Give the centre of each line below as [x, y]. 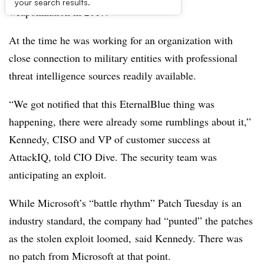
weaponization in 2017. [60, 12]
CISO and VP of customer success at [131, 139]
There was [221, 238]
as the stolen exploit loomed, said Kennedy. [104, 238]
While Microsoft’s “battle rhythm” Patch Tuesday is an [125, 203]
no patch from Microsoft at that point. [90, 256]
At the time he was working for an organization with [121, 40]
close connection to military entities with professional [123, 58]
